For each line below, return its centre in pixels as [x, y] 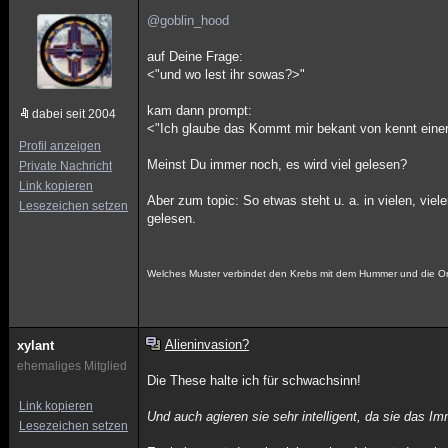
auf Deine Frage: [195, 56]
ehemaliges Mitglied [72, 366]
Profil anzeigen [60, 146]
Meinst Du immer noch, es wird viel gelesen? [277, 164]
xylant [35, 345]
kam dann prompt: [200, 110]
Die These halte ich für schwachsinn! [254, 380]
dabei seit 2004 [74, 114]
